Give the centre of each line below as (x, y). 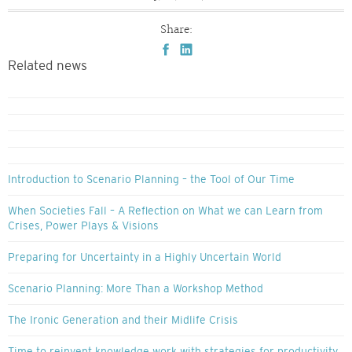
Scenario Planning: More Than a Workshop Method (136, 289)
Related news (48, 66)
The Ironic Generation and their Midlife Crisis (123, 320)
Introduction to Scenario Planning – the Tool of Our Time (151, 180)
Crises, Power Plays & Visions (83, 226)
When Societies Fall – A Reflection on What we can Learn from (165, 211)
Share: (176, 30)
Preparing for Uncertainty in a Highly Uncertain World (145, 257)
